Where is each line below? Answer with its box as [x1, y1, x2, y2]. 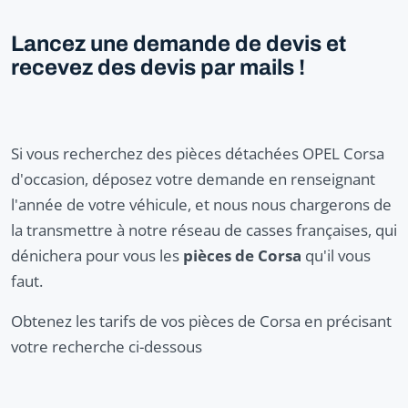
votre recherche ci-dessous [11, 336, 202, 358]
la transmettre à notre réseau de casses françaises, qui [11, 219, 397, 241]
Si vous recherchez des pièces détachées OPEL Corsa [11, 143, 384, 165]
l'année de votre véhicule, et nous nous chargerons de [11, 194, 392, 216]
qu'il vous [301, 245, 371, 267]
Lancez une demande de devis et [11, 32, 346, 56]
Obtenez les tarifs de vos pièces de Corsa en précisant [11, 311, 392, 332]
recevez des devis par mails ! [11, 56, 305, 80]
